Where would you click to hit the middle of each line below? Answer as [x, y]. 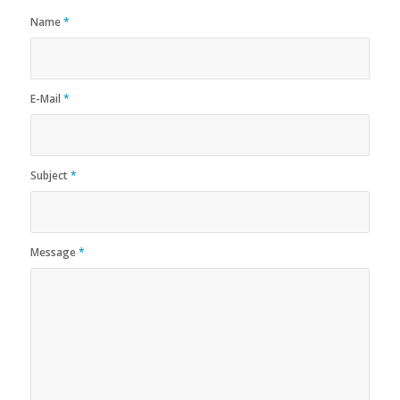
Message [54, 252]
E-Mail [46, 98]
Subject [50, 175]
